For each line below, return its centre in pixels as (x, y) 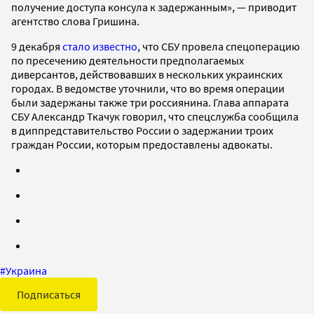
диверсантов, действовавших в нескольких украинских (147, 74)
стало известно (100, 46)
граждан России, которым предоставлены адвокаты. (142, 144)
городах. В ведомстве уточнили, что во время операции (148, 88)
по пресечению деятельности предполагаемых (128, 60)
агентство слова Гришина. (75, 21)
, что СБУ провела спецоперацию (219, 46)
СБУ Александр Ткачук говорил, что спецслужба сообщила (155, 116)
